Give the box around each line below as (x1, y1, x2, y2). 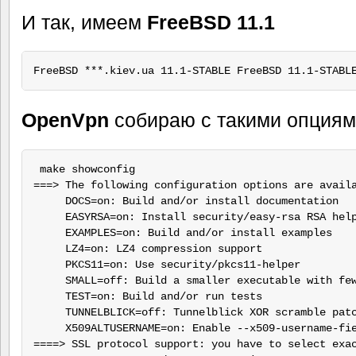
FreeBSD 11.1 (147, 10, 275, 33)
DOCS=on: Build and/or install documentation (33, 194, 339, 207)
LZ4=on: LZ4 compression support (33, 242, 262, 255)
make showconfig (33, 162, 135, 176)
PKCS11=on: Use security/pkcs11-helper (33, 257, 300, 271)
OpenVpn (21, 109, 109, 132)
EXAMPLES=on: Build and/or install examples (33, 226, 332, 239)
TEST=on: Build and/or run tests (33, 289, 262, 303)
